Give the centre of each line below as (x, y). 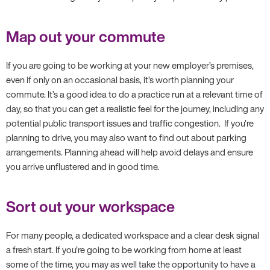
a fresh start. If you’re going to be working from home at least (124, 250)
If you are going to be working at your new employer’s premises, (130, 65)
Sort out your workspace (90, 206)
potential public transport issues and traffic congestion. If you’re (130, 123)
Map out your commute (86, 36)
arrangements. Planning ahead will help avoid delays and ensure (130, 152)
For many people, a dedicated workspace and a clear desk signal (133, 235)
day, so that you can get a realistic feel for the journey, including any (135, 108)
